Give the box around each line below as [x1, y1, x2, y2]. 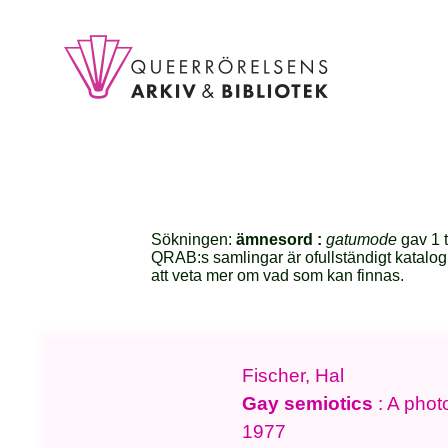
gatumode [326, 231, 398, 249]
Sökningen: [151, 231, 237, 249]
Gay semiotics [242, 392, 374, 414]
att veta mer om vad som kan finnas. [151, 267, 405, 285]
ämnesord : [236, 231, 327, 249]
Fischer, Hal [242, 364, 345, 386]
